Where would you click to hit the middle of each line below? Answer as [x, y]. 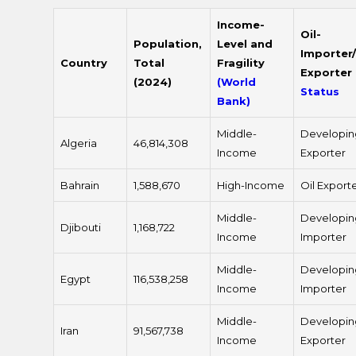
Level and [245, 44]
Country [84, 63]
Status [320, 92]
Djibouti [81, 228]
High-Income [251, 186]
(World [237, 82]
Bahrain [80, 186]
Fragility [241, 63]
